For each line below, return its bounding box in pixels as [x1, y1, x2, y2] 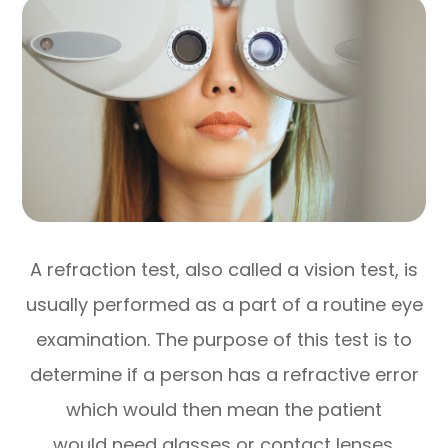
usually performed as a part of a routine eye [25, 291, 423, 317]
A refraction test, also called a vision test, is [30, 256, 418, 282]
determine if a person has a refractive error [29, 361, 419, 387]
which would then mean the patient [66, 396, 382, 422]
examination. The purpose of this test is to [36, 326, 412, 352]
